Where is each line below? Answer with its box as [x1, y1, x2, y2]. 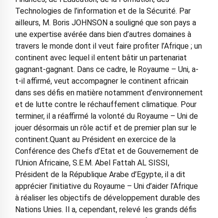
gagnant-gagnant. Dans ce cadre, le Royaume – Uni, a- [15, 65, 199, 74]
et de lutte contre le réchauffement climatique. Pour [15, 100, 197, 109]
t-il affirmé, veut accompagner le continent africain [15, 76, 188, 86]
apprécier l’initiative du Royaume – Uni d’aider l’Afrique [15, 182, 198, 191]
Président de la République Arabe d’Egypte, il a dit [15, 170, 185, 180]
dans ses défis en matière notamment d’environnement [15, 88, 203, 98]
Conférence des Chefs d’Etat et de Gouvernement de [15, 146, 199, 156]
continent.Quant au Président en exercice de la [15, 135, 176, 145]
